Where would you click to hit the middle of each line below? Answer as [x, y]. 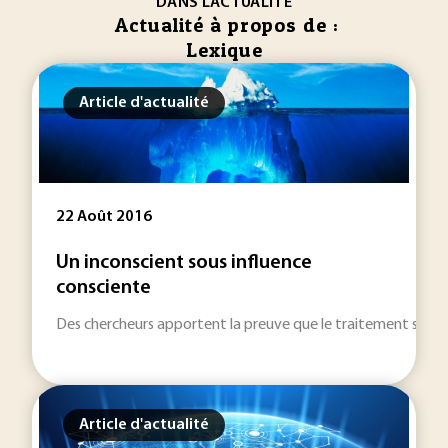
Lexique [224, 50]
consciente [103, 288]
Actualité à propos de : [226, 25]
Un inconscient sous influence [184, 263]
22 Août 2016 [104, 217]
